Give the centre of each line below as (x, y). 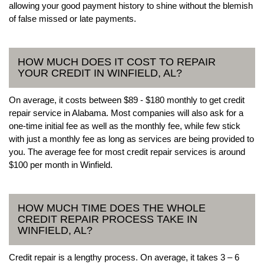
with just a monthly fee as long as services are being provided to (131, 138)
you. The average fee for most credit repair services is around (127, 151)
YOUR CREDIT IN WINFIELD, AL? (100, 73)
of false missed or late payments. (72, 18)
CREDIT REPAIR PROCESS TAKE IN (108, 219)
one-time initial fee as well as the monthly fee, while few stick (125, 126)
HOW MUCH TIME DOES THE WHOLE (112, 208)
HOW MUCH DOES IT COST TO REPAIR (117, 62)
